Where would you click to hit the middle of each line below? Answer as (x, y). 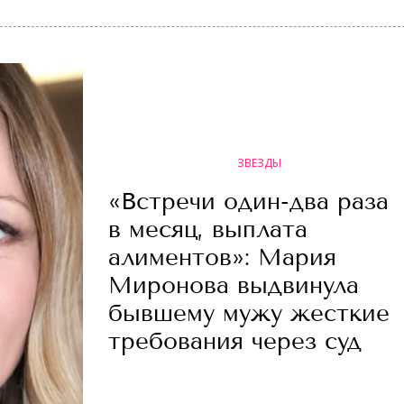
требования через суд (235, 341)
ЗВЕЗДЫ (259, 163)
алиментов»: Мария (222, 257)
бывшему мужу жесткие (249, 313)
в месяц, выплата (208, 230)
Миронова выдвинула (234, 285)
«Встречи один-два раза (248, 202)
